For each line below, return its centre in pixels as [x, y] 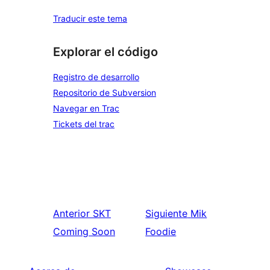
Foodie [161, 231]
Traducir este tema [90, 19]
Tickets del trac [84, 124]
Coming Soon [84, 231]
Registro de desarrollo [96, 77]
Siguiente [167, 213]
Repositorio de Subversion [105, 93]
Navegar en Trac [86, 108]
